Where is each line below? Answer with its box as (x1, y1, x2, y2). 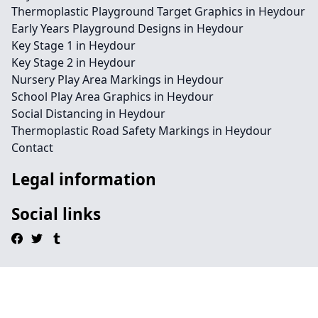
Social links (11, 203, 101, 225)
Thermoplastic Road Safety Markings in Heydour (11, 123, 272, 138)
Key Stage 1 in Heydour (11, 38, 136, 53)
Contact (11, 140, 53, 155)
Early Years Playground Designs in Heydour (11, 21, 243, 36)
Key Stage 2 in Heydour (11, 55, 136, 70)
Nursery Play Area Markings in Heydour (11, 72, 224, 87)
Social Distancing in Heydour (11, 106, 165, 121)
